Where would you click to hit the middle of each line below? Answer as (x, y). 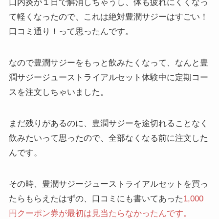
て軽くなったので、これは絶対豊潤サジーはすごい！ (108, 17)
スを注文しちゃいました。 (58, 92)
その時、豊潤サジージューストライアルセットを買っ (108, 184)
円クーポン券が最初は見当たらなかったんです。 (100, 213)
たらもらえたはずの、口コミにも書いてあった (96, 198)
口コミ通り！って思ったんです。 (71, 31)
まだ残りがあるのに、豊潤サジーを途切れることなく (108, 123)
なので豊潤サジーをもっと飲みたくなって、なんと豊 (108, 63)
